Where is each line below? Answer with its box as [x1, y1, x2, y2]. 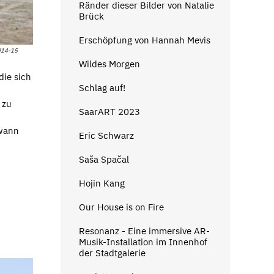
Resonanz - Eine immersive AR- [78, 224, 210, 237]
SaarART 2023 [78, 105, 140, 117]
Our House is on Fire [78, 201, 164, 213]
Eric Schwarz [78, 129, 134, 141]
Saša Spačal [78, 153, 129, 165]
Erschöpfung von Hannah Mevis [78, 34, 210, 46]
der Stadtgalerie [78, 246, 146, 259]
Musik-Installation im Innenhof [78, 235, 207, 248]
